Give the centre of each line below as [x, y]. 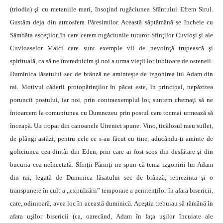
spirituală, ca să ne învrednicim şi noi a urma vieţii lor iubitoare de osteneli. [111, 61]
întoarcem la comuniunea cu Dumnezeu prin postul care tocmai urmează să [111, 113]
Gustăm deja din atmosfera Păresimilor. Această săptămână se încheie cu [111, 22]
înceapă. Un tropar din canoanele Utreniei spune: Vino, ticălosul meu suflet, [111, 126]
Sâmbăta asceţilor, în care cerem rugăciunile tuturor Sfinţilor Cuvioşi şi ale [111, 35]
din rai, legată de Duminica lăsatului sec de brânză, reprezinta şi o [111, 177]
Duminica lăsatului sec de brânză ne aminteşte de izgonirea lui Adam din [111, 74]
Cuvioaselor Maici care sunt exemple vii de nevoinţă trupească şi [111, 48]
